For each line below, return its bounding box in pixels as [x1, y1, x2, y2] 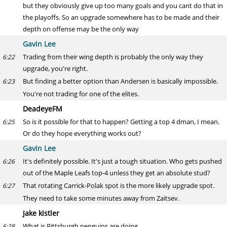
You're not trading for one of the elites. [23, 89, 139, 98]
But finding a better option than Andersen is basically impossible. [23, 77, 218, 86]
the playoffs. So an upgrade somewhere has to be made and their [23, 13, 219, 22]
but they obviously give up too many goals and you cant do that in [23, 1, 223, 10]
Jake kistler [23, 208, 59, 218]
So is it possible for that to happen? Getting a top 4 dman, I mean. [23, 117, 219, 126]
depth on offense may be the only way [23, 24, 139, 33]
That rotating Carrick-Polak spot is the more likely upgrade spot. [23, 181, 214, 190]
